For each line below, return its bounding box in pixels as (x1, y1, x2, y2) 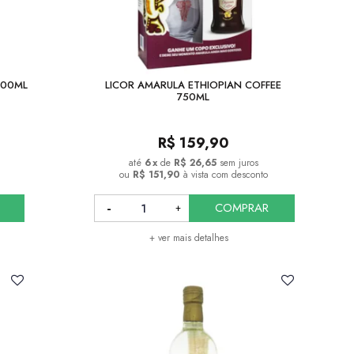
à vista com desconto (183, 168, 268, 183)
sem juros (219, 156, 258, 171)
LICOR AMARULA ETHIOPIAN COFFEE (105, 77, 282, 93)
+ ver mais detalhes (149, 231, 228, 246)
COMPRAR (214, 199, 269, 217)
